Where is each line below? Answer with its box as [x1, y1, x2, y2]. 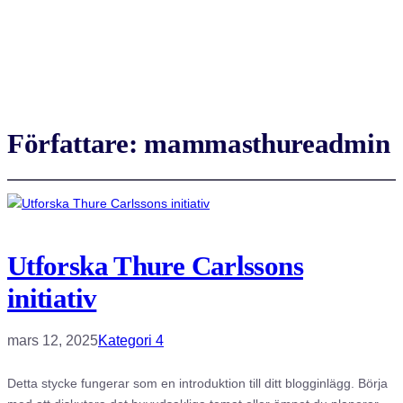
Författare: [7, 127, 145, 159]
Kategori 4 [98, 333, 164, 349]
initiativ [7, 282, 97, 315]
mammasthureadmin [144, 127, 390, 159]
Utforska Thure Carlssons [7, 250, 303, 282]
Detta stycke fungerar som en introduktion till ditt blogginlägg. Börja [7, 376, 388, 391]
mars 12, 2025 [7, 333, 98, 349]
